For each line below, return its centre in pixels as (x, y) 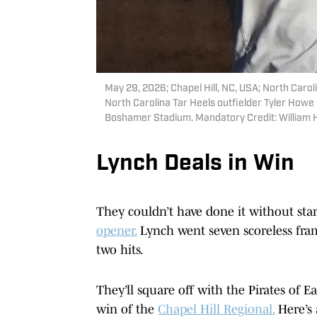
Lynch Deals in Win (195, 164)
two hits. (121, 249)
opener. (116, 230)
